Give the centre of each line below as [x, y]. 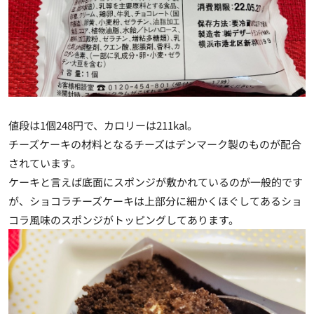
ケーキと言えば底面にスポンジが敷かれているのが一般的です [156, 182]
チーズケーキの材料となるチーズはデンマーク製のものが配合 [155, 144]
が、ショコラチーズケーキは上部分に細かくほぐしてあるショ [155, 200]
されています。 [45, 163]
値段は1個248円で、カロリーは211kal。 [103, 125]
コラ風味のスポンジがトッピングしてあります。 [124, 219]
